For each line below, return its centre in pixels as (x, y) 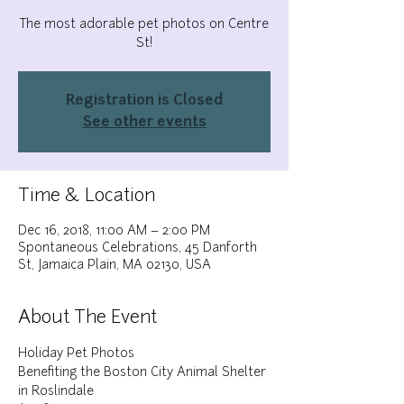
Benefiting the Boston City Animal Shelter (144, 373)
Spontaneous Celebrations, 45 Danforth (138, 248)
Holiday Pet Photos (76, 354)
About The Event (87, 318)
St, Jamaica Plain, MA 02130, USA (115, 266)
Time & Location (87, 197)
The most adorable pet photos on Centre (144, 25)
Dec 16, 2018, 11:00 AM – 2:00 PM (114, 231)
